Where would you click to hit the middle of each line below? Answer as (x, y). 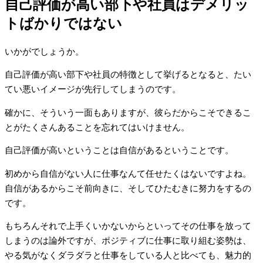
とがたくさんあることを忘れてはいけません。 (97, 127)
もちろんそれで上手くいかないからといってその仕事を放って (128, 226)
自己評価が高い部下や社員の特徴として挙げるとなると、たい (128, 75)
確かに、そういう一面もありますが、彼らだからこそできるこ (128, 112)
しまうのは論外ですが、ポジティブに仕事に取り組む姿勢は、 (128, 241)
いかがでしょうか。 (44, 51)
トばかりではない (63, 24)
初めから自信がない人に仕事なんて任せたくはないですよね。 (128, 173)
